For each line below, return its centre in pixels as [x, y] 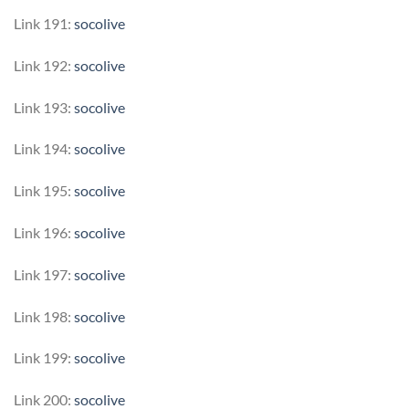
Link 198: [44, 316]
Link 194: [44, 149]
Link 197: [44, 274]
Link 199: [44, 358]
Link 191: [44, 23]
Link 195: [44, 191]
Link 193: [44, 107]
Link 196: [44, 232]
